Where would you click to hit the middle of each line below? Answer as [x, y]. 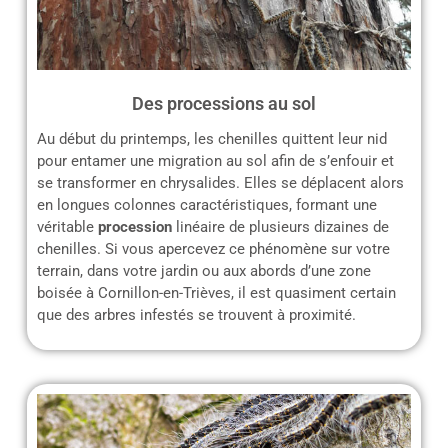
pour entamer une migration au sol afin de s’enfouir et [215, 160]
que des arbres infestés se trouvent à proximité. [196, 314]
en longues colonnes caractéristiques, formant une [207, 204]
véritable [67, 226]
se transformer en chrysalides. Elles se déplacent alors [220, 182]
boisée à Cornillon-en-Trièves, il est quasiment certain [216, 292]
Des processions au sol [224, 103]
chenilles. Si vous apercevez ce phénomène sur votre [213, 248]
